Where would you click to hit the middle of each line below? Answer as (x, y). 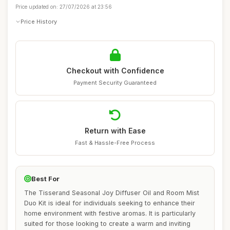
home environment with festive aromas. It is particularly (110, 213)
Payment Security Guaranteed (115, 83)
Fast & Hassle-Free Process (115, 143)
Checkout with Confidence (115, 71)
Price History (39, 21)
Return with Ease (115, 131)
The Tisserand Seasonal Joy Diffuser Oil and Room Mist (112, 193)
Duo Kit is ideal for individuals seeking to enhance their (110, 203)
